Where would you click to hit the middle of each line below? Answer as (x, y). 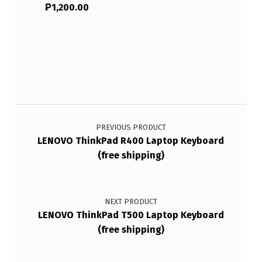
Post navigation (44, 106)
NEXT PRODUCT (131, 201)
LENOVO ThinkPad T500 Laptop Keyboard (131, 215)
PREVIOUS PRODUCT (131, 127)
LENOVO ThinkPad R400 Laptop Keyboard (131, 141)
